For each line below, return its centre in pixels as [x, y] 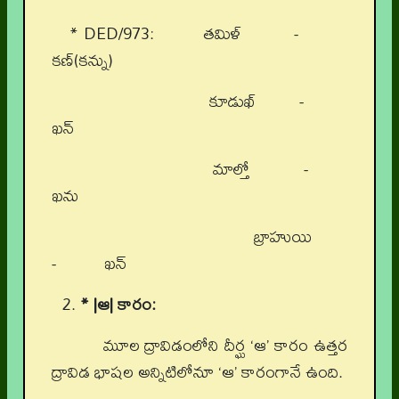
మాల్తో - [208, 169]
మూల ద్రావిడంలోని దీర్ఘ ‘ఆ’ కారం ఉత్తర [208, 346]
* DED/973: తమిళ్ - [208, 34]
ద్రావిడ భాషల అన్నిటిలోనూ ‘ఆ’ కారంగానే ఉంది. [197, 372]
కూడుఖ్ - [208, 102]
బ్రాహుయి [208, 237]
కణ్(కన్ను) [82, 61]
